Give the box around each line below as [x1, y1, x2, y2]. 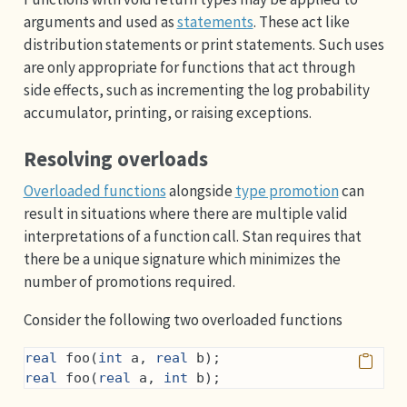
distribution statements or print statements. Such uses [23, 34, 384, 55]
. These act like [253, 11, 350, 32]
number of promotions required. [23, 271, 235, 292]
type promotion [234, 180, 339, 201]
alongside [165, 180, 235, 201]
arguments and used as [23, 11, 177, 32]
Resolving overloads [23, 146, 208, 172]
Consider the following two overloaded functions [23, 309, 342, 330]
